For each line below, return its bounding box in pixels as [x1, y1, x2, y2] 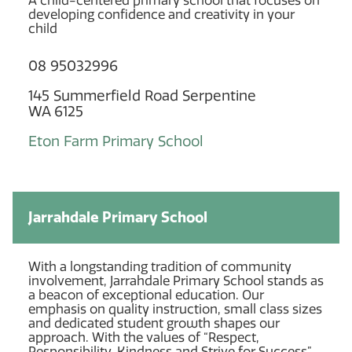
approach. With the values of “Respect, [28, 329, 259, 345]
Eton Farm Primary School [28, 132, 203, 150]
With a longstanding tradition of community [28, 258, 291, 274]
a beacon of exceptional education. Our [28, 287, 264, 302]
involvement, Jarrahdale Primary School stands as [28, 273, 324, 288]
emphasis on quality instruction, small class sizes [28, 301, 322, 317]
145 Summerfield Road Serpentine [28, 86, 256, 104]
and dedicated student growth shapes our [28, 315, 280, 331]
